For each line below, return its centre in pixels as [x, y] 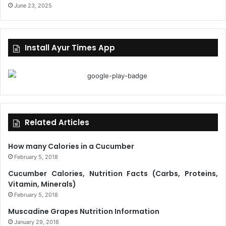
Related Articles [57, 122]
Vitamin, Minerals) [42, 184]
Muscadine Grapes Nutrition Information [84, 211]
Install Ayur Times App [70, 47]
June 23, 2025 [33, 5]
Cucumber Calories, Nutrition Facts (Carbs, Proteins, [113, 173]
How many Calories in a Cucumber [71, 146]
